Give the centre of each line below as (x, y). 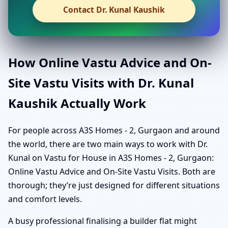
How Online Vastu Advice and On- (110, 62)
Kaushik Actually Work (77, 103)
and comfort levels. (45, 199)
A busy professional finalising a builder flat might (103, 221)
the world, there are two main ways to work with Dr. (108, 144)
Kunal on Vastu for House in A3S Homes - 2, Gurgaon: (111, 158)
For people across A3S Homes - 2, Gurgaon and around (114, 130)
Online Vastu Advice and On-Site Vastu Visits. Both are (112, 171)
